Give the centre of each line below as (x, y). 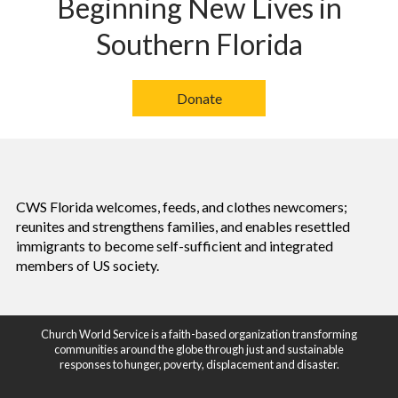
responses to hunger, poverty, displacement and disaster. (199, 364)
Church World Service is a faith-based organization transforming (199, 334)
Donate (199, 98)
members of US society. (87, 265)
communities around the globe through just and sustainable (199, 349)
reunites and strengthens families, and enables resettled (183, 226)
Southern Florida (199, 44)
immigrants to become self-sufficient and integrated (174, 246)
